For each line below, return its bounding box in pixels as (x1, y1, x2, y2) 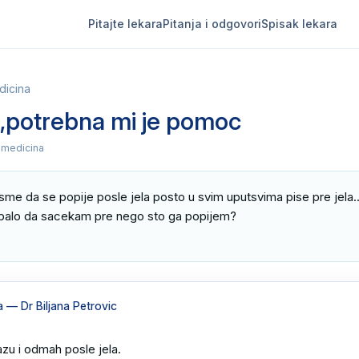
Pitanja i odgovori (162, 17, 261, 30)
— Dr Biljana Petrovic (3, 299, 117, 313)
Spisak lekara (260, 17, 337, 30)
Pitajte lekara (87, 17, 163, 30)
